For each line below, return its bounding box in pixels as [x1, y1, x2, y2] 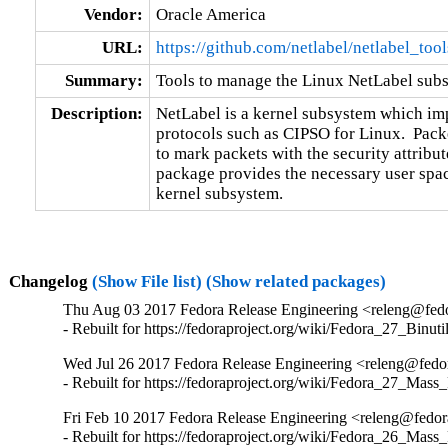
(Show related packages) [205, 271, 386, 291]
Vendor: [83, 4, 143, 24]
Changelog [8, 271, 92, 291]
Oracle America [155, 4, 266, 24]
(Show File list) [91, 271, 202, 291]
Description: [50, 103, 143, 123]
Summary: [64, 70, 143, 90]
